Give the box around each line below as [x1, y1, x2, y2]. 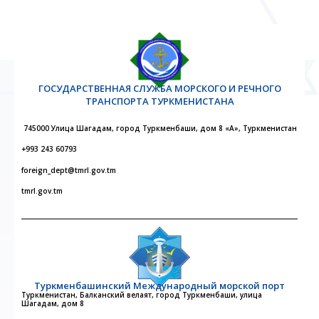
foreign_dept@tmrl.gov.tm [21, 164, 116, 175]
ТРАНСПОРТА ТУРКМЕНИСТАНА [85, 94, 234, 108]
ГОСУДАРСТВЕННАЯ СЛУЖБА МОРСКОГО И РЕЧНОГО [38, 81, 281, 95]
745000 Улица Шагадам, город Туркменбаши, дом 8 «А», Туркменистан [21, 122, 297, 133]
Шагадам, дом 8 [21, 298, 86, 309]
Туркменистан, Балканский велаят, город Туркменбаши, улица [21, 290, 262, 300]
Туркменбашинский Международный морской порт [34, 279, 285, 293]
